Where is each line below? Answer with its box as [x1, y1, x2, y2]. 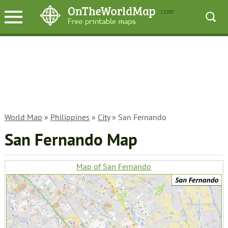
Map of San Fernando [76, 161, 152, 172]
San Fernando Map [4, 129, 137, 150]
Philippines [50, 112, 90, 122]
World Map [4, 112, 42, 122]
